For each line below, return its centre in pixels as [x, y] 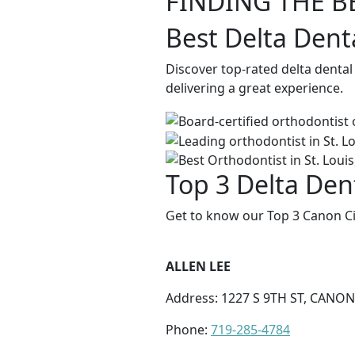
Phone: [188, 330]
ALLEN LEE [198, 267]
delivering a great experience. [254, 88]
